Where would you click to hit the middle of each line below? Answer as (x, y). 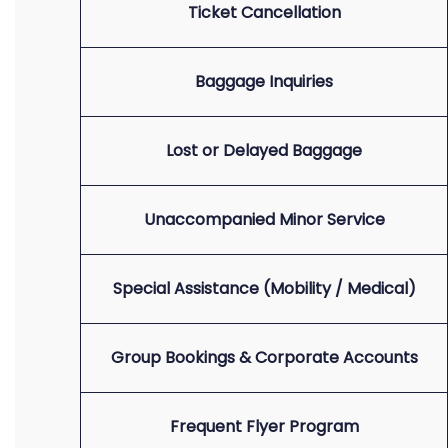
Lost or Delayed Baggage (264, 150)
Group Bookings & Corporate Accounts (264, 357)
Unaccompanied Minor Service (264, 219)
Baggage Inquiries (264, 81)
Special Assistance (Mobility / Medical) (264, 288)
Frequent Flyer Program (264, 426)
